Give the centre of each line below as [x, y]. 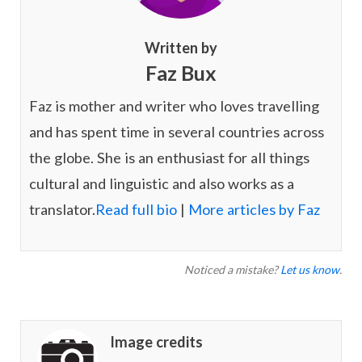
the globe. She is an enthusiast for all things [169, 158]
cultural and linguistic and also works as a [162, 184]
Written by [181, 48]
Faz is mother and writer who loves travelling [174, 106]
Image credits [156, 342]
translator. [62, 210]
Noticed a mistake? [232, 270]
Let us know [310, 270]
